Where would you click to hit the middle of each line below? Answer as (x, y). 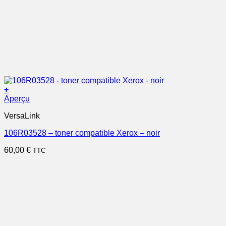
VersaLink (22, 116)
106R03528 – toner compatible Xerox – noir (82, 133)
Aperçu (17, 99)
